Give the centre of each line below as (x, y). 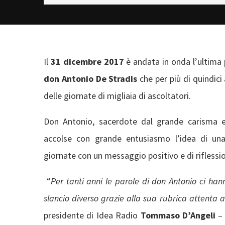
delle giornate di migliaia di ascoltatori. (117, 95)
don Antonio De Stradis (91, 78)
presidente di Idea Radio (92, 215)
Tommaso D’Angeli (178, 215)
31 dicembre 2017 (87, 61)
